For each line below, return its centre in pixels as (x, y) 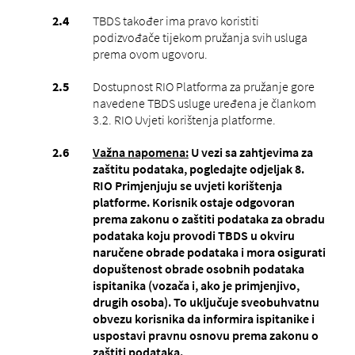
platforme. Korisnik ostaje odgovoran (193, 202)
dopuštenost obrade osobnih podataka (198, 268)
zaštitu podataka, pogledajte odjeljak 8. (198, 168)
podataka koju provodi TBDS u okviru (193, 235)
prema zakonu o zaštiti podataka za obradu (208, 218)
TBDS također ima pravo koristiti (176, 20)
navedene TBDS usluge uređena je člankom (204, 103)
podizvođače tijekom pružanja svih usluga (200, 37)
